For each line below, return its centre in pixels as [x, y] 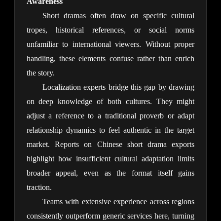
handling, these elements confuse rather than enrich [110, 59]
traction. [39, 187]
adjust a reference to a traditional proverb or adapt [110, 116]
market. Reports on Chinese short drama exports [110, 145]
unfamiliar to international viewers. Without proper [110, 44]
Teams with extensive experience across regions [118, 202]
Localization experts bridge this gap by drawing [118, 87]
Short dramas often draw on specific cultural [118, 16]
